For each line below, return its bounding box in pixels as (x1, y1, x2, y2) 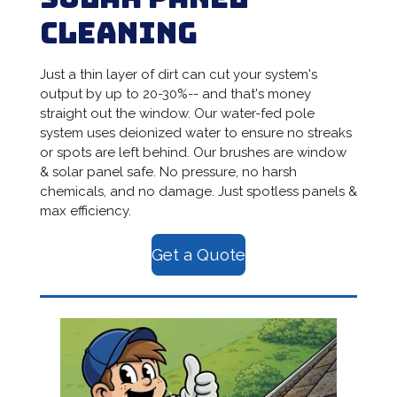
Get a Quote (152, 245, 245, 265)
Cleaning (39, 13, 198, 52)
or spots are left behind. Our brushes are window (39, 144, 346, 160)
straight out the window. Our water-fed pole (39, 105, 315, 121)
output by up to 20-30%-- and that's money (39, 85, 311, 102)
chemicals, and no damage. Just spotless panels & (39, 183, 357, 199)
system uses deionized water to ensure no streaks (39, 124, 352, 141)
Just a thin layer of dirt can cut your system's (39, 66, 317, 82)
